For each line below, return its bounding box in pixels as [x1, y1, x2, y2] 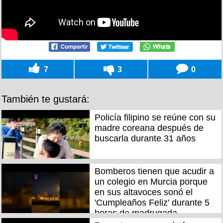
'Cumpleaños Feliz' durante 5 [94, 198, 210, 208]
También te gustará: [1, 93, 90, 105]
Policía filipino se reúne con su [94, 112, 216, 122]
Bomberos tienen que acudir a [94, 166, 214, 177]
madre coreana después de [94, 122, 204, 133]
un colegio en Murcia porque [94, 177, 208, 187]
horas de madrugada [94, 208, 177, 219]
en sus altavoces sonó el [94, 187, 193, 198]
